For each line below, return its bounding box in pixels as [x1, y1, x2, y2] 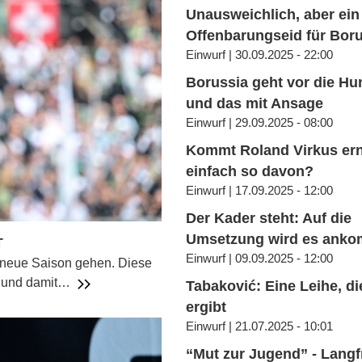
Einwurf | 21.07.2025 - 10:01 [186, 319, 334, 334]
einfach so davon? [186, 163, 314, 180]
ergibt [186, 299, 227, 316]
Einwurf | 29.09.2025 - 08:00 [186, 116, 334, 130]
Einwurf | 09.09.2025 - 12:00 [186, 251, 334, 266]
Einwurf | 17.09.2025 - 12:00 [186, 183, 334, 198]
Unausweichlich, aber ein [186, 6, 360, 23]
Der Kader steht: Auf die [186, 210, 352, 227]
